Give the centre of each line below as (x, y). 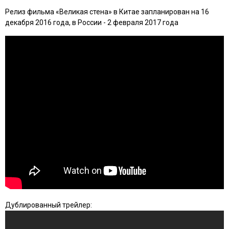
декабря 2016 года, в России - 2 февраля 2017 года (92, 22)
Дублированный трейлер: (49, 205)
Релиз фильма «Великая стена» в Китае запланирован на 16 (107, 12)
